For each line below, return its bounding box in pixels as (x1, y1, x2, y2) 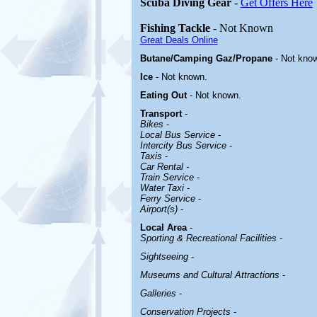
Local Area (139, 222, 187, 233)
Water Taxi (139, 183, 184, 193)
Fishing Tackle (139, 22, 210, 34)
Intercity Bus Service (139, 140, 226, 151)
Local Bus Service (139, 129, 215, 140)
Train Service (139, 172, 194, 183)
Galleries (139, 288, 176, 299)
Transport (139, 108, 185, 119)
